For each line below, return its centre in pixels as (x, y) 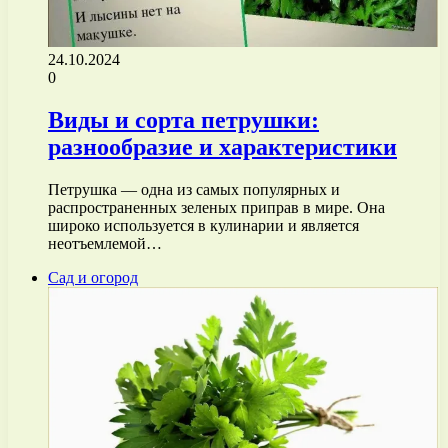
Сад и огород (93, 277)
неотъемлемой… (105, 243)
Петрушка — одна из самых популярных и (194, 189)
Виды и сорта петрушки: (183, 119)
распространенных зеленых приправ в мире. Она (216, 207)
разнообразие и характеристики (222, 146)
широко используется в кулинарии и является (203, 225)
